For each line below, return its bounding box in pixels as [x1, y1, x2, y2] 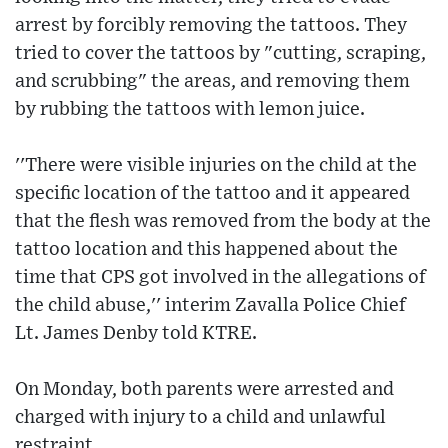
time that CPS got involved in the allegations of [15, 268, 426, 288]
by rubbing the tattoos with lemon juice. [15, 100, 365, 120]
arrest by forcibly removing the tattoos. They [15, 16, 407, 36]
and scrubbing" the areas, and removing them [15, 72, 410, 92]
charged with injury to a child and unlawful [15, 408, 386, 428]
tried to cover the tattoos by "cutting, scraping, [15, 44, 426, 64]
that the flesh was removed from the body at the [15, 212, 431, 232]
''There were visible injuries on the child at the [15, 156, 417, 176]
